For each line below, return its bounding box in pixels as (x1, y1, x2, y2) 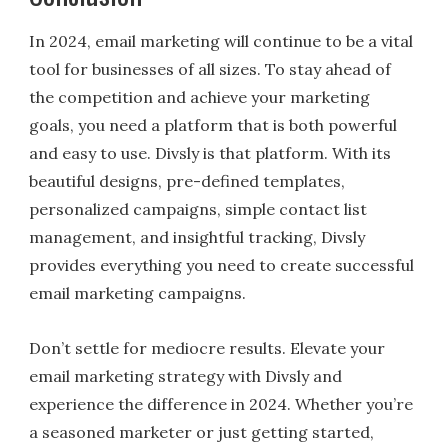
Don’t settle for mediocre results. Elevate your (29, 338, 386, 358)
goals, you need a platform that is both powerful (29, 114, 398, 135)
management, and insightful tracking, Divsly (29, 226, 366, 247)
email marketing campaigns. (29, 282, 247, 303)
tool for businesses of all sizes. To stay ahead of (29, 58, 392, 79)
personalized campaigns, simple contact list (29, 198, 368, 219)
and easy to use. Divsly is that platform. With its (29, 142, 392, 163)
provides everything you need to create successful (29, 254, 415, 275)
